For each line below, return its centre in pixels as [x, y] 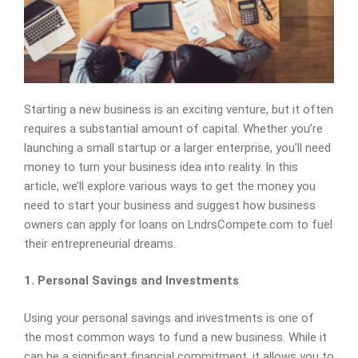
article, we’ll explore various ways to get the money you [170, 186]
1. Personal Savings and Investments [131, 281]
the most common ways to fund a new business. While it [175, 337]
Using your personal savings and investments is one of [169, 318]
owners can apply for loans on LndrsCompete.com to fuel [178, 224]
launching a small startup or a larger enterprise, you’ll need [177, 147]
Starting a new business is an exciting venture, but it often [179, 109]
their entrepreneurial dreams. [100, 243]
